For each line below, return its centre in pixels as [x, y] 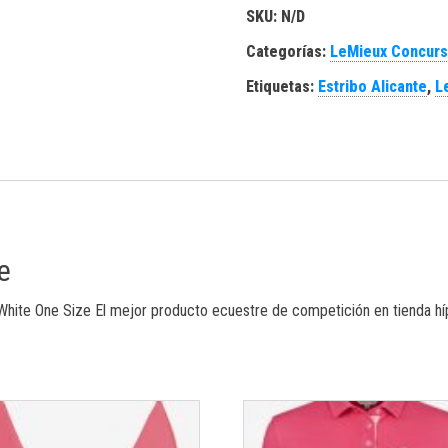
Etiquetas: [282, 86]
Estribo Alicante [373, 86]
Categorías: [288, 51]
